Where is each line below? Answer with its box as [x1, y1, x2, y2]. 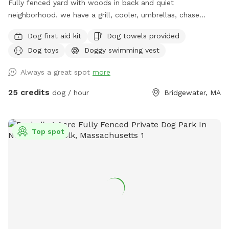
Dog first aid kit [28, 31, 81, 40]
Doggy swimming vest [84, 45, 159, 54]
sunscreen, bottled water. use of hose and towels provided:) [8, 35, 219, 44]
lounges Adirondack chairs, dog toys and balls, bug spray [8, 23, 206, 32]
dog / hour [50, 88, 89, 97]
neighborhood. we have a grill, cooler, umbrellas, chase [8, 11, 199, 19]
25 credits [8, 87, 50, 98]
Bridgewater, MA [164, 88, 221, 97]
